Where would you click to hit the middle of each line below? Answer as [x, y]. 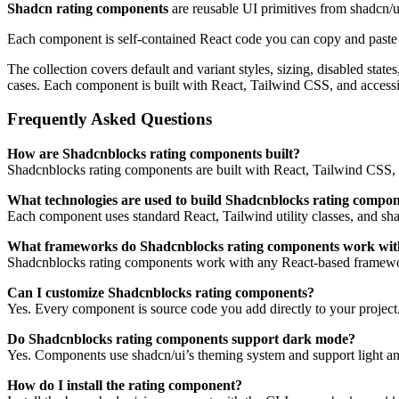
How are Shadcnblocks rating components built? [154, 154]
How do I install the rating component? [125, 386]
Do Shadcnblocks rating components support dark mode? [181, 339]
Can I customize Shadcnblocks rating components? [161, 293]
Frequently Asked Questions [110, 119]
